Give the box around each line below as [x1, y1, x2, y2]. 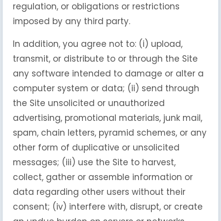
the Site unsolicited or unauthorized [13, 97, 165, 109]
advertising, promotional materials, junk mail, [13, 112, 202, 124]
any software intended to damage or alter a [13, 68, 204, 79]
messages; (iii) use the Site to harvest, [13, 156, 176, 168]
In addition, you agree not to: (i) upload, [13, 38, 183, 50]
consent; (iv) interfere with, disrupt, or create [13, 201, 203, 213]
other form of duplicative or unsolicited [13, 142, 180, 153]
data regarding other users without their [13, 186, 185, 198]
